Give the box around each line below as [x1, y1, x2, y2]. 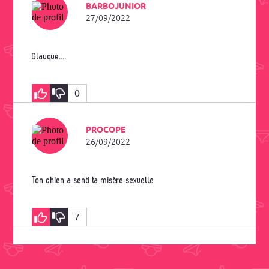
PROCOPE [85, 124, 125, 136]
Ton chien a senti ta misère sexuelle [35, 175, 154, 185]
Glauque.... [36, 52, 67, 61]
